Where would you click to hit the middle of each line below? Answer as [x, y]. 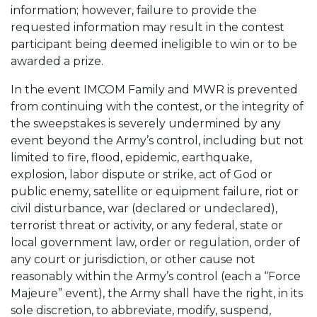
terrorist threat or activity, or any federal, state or [147, 225]
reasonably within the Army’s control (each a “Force [156, 276]
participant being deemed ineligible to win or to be [154, 44]
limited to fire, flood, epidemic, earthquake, [131, 157]
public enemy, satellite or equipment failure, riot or [155, 191]
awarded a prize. [57, 61]
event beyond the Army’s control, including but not [157, 140]
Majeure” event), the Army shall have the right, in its [157, 293]
